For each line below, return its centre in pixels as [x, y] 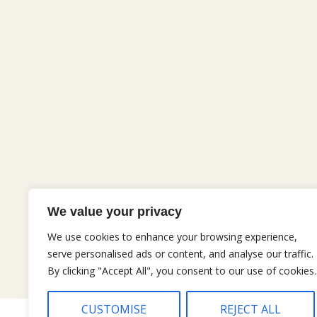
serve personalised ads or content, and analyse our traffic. [180, 254]
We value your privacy [115, 212]
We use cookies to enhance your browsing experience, [172, 237]
